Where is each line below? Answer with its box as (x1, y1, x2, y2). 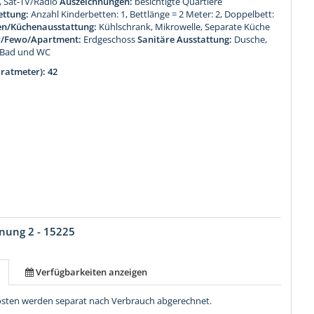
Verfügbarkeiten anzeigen (36, 265, 148, 278)
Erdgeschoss (83, 32, 136, 46)
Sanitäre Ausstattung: (135, 32, 235, 46)
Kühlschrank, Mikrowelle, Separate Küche (99, 20, 271, 33)
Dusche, (234, 32, 268, 46)
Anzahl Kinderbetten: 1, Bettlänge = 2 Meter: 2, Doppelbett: (31, 7, 275, 20)
